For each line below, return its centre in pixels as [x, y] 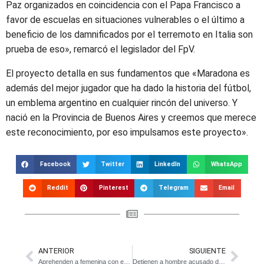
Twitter [113, 164]
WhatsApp [226, 164]
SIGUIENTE [207, 251]
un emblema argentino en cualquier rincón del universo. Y [122, 103]
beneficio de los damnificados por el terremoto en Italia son [129, 34]
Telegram [173, 188]
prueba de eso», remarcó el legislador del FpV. [100, 49]
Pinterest [113, 188]
